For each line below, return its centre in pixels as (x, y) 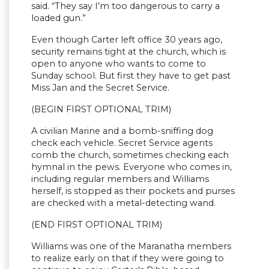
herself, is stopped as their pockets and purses (133, 191)
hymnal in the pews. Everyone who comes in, (131, 167)
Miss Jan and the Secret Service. (100, 88)
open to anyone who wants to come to (119, 64)
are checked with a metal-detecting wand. (123, 203)
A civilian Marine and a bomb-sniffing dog (122, 131)
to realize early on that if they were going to (128, 258)
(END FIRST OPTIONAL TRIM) (97, 225)
